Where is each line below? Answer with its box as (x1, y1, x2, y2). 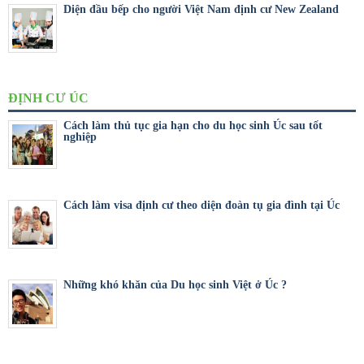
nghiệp (63, 130, 97, 143)
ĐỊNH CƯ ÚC (8, 90, 89, 105)
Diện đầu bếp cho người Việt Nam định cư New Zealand (63, 2, 339, 15)
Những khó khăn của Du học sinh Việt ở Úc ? (63, 278, 287, 291)
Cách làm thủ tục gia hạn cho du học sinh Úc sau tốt (63, 119, 323, 132)
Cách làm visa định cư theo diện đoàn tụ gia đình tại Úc (63, 198, 340, 211)
